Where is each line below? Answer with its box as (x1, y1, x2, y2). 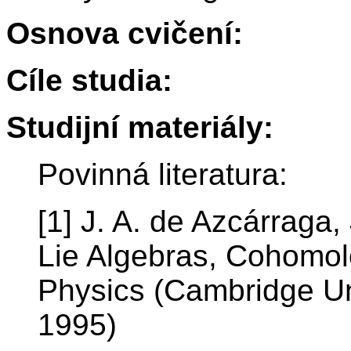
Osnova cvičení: (6, 16, 243, 51)
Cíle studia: (6, 63, 172, 98)
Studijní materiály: (6, 110, 273, 145)
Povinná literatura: (38, 157, 288, 192)
